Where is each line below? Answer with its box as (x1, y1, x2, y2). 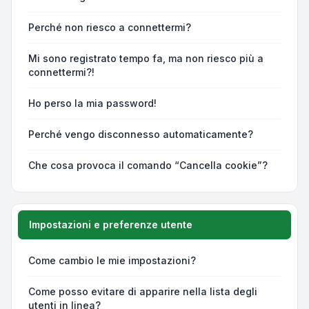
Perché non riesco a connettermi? (28, 21, 191, 34)
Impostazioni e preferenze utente (29, 219, 192, 231)
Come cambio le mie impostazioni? (28, 255, 196, 267)
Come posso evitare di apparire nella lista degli (28, 286, 257, 298)
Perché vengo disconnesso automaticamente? (28, 128, 253, 141)
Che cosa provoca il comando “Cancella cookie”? (28, 159, 268, 172)
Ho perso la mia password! (28, 97, 157, 110)
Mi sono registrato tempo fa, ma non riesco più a (28, 52, 263, 65)
